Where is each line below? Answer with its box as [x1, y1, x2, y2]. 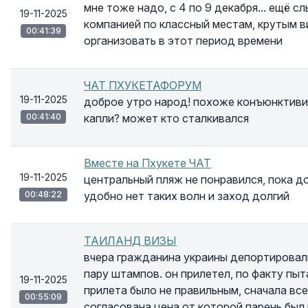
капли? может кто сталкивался [84, 111, 249, 125]
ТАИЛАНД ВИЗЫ [84, 234, 177, 247]
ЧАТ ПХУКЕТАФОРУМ [84, 78, 201, 92]
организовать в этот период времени [84, 34, 283, 47]
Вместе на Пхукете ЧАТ [84, 156, 211, 170]
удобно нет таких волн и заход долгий [84, 189, 289, 203]
